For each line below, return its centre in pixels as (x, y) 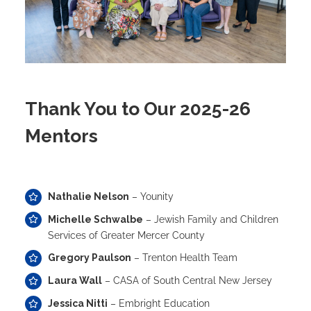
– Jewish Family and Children (211, 219)
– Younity (152, 196)
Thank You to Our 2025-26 (137, 109)
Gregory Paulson (90, 258)
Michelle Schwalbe (96, 219)
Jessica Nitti (78, 303)
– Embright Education (159, 303)
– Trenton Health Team (185, 258)
